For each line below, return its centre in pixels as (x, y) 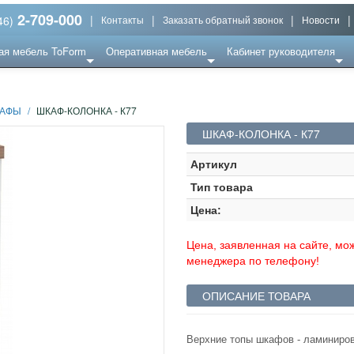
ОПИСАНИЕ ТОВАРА (257, 295)
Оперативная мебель (156, 51)
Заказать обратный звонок (223, 19)
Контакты (122, 19)
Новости (321, 19)
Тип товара (222, 187)
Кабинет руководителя (281, 51)
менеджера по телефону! (253, 260)
